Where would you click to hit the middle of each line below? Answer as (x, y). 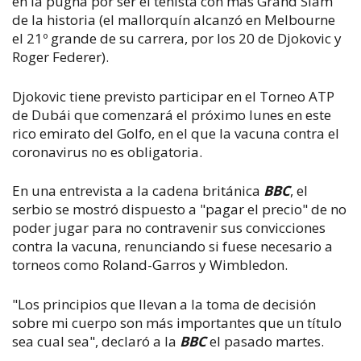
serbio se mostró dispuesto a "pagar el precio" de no (179, 209)
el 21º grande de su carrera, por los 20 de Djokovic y (177, 38)
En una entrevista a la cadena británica (138, 191)
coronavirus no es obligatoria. (107, 151)
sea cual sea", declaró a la (96, 341)
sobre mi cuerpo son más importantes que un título (177, 322)
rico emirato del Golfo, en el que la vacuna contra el (176, 133)
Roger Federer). (60, 57)
